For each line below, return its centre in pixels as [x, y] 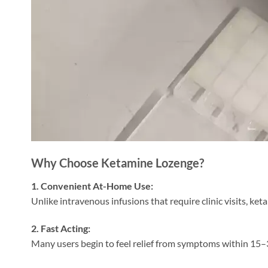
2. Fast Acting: [61, 229]
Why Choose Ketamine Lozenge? [118, 163]
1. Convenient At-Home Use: [92, 186]
